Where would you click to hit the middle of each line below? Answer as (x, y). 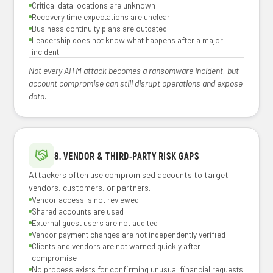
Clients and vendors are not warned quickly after (116, 246)
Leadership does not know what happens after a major (128, 40)
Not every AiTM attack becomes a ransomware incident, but (134, 70)
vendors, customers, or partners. (90, 187)
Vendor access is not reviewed (86, 200)
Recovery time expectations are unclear (101, 17)
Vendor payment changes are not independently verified (129, 234)
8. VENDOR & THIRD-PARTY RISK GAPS (127, 155)
